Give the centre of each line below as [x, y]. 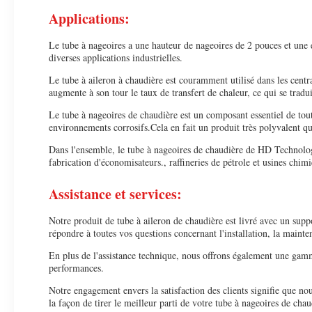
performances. [76, 268]
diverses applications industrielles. [116, 57]
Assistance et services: [115, 194]
